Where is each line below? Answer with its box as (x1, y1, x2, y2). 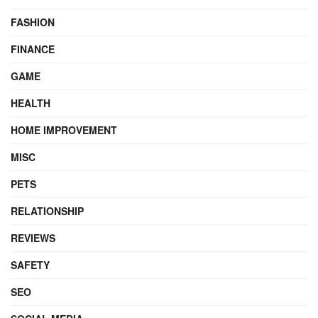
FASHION (11, 14, 55, 29)
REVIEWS (11, 230, 55, 245)
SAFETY (11, 257, 50, 272)
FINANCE (11, 41, 55, 56)
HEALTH (11, 95, 50, 110)
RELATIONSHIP (11, 203, 84, 218)
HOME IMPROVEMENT (11, 122, 117, 137)
